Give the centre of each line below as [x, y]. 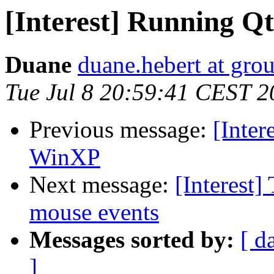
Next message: [102, 185]
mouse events [94, 212]
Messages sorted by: [132, 240]
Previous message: [121, 130]
